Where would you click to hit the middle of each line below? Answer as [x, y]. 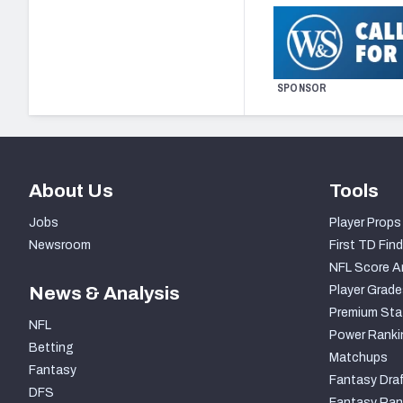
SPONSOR [302, 89]
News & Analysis [104, 293]
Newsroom [60, 245]
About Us [71, 190]
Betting [51, 347]
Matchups [358, 357]
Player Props [365, 222]
